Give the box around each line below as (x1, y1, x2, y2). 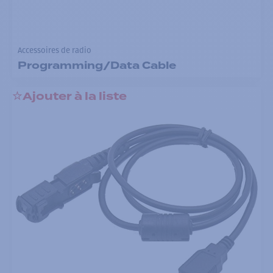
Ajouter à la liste (23, 88, 127, 105)
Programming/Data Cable (17, 57, 176, 73)
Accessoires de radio (17, 46, 91, 55)
